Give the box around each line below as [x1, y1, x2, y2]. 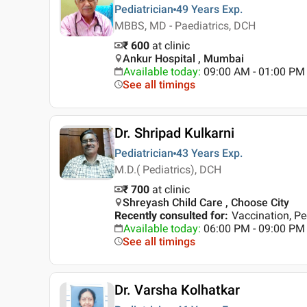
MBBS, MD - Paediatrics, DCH [114, 19, 256, 33]
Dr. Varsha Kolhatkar [114, 282, 240, 299]
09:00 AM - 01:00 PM [204, 65, 305, 79]
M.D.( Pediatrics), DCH [114, 163, 221, 177]
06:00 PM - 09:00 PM [204, 222, 305, 236]
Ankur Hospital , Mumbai [123, 52, 244, 66]
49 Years [176, 3, 219, 16]
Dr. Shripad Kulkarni [114, 125, 234, 142]
